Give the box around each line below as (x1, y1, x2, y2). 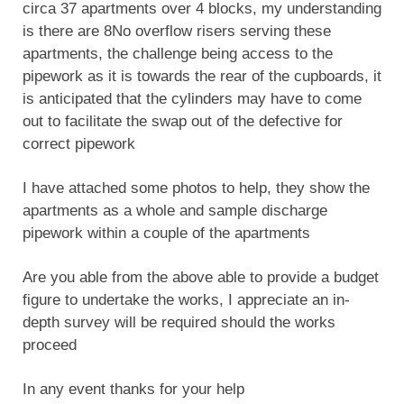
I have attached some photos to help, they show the (23, 179, 370, 197)
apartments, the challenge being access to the (23, 44, 333, 62)
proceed (23, 335, 77, 353)
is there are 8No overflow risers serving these (23, 22, 331, 40)
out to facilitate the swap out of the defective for (23, 112, 343, 130)
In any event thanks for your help (23, 380, 244, 398)
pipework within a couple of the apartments (23, 224, 310, 242)
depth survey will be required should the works (23, 313, 335, 331)
